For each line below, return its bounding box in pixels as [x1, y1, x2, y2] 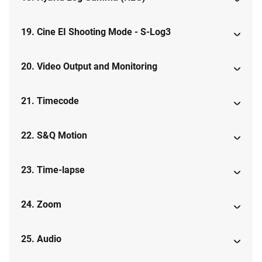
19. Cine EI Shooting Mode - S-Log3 [21, 26, 171, 38]
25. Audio [21, 233, 61, 245]
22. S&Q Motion [21, 130, 87, 142]
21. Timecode [21, 95, 79, 107]
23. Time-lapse [21, 164, 85, 176]
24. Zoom [21, 199, 61, 211]
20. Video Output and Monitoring [21, 61, 157, 73]
